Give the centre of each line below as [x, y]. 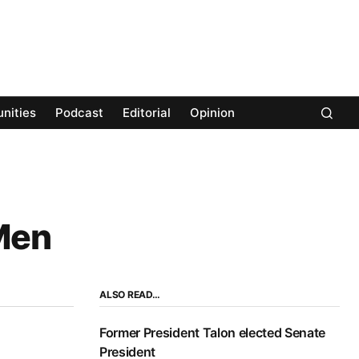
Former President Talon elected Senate [213, 333]
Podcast [79, 113]
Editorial [147, 113]
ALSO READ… [130, 295]
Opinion [212, 113]
